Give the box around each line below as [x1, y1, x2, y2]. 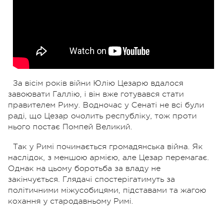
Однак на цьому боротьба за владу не [8, 164, 161, 173]
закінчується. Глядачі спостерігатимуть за [8, 174, 175, 184]
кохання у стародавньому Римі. [8, 196, 133, 206]
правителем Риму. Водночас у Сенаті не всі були [8, 100, 204, 110]
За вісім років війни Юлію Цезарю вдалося [13, 78, 183, 88]
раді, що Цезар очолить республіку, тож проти [8, 111, 197, 120]
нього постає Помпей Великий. [8, 122, 132, 131]
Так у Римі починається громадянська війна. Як [13, 142, 203, 151]
